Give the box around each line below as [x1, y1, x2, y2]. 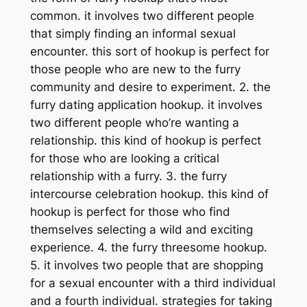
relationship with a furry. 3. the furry [29, 169, 227, 183]
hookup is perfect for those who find [29, 204, 230, 219]
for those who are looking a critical [29, 151, 219, 165]
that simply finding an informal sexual [29, 26, 236, 40]
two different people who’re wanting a [29, 115, 239, 130]
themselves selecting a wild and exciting [29, 222, 253, 236]
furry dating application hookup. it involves [29, 97, 262, 112]
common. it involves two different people [29, 8, 254, 23]
